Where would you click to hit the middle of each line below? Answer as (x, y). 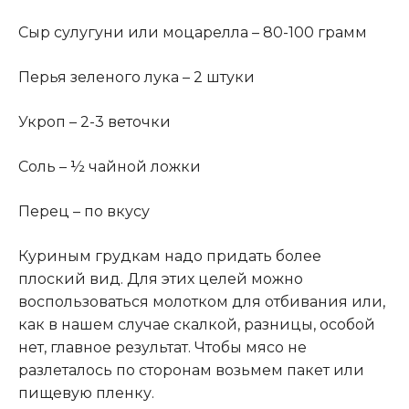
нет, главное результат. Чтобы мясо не (163, 347)
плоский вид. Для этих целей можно (161, 278)
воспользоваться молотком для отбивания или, (202, 301)
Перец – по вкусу (84, 211)
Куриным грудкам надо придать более (170, 256)
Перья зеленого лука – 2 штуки (136, 77)
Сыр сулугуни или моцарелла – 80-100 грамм (193, 32)
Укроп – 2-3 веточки (94, 121)
